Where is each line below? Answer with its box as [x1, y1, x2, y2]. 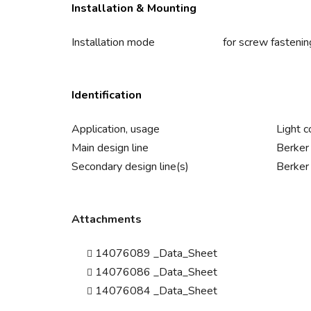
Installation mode [72, 35, 155, 51]
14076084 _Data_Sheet [95, 283, 220, 299]
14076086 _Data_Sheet [95, 264, 220, 280]
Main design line [72, 140, 149, 156]
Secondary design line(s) [72, 159, 189, 175]
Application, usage [72, 121, 160, 137]
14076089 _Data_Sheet [95, 246, 220, 262]
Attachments [72, 212, 142, 228]
